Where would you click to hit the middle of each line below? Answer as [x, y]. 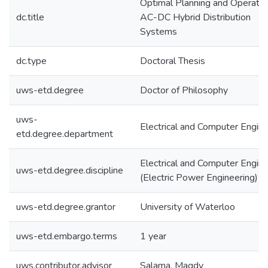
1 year [153, 236]
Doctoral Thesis [173, 61]
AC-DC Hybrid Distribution [195, 17]
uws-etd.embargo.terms [67, 236]
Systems [159, 32]
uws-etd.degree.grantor [66, 207]
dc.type [31, 61]
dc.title [30, 17]
